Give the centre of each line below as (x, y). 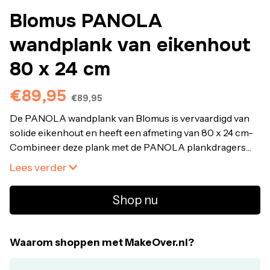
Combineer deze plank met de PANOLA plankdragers (128, 147)
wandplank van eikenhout (130, 45)
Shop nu (135, 200)
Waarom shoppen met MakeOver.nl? (102, 242)
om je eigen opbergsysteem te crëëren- (98, 162)
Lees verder (39, 168)
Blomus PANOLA (86, 21)
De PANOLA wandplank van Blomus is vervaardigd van (130, 118)
